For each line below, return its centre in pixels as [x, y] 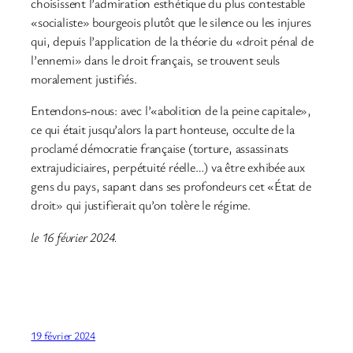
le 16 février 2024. [74, 237]
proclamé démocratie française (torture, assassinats [160, 149]
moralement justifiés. [84, 79]
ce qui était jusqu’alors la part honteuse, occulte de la [163, 130]
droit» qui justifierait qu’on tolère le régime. [141, 205]
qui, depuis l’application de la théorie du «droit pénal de [172, 41]
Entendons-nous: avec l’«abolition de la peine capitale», [171, 111]
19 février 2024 [63, 335]
